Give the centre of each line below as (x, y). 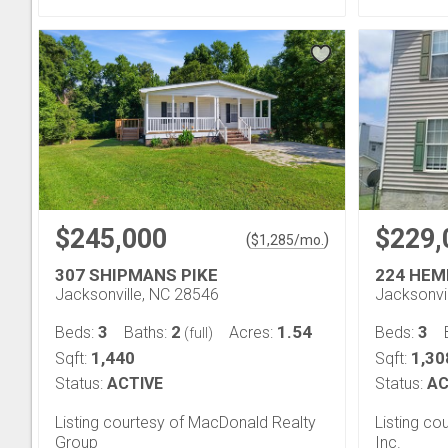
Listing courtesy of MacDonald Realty (185, 422)
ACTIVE (135, 383)
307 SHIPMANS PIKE (136, 274)
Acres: (253, 332)
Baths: (147, 332)
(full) (197, 332)
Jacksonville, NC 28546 (137, 294)
